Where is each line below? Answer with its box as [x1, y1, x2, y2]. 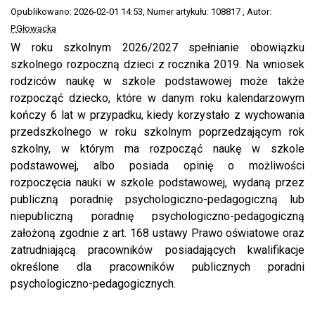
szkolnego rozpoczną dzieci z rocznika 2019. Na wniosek [11, 58, 304, 72]
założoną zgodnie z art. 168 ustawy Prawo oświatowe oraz [11, 226, 304, 240]
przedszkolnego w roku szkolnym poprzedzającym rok [11, 125, 304, 139]
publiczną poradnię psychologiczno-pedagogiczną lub [11, 193, 304, 207]
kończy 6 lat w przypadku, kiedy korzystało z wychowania [11, 108, 304, 122]
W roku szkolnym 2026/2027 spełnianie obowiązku [11, 41, 304, 55]
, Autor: [243, 6, 271, 18]
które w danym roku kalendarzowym [110, 91, 305, 105]
